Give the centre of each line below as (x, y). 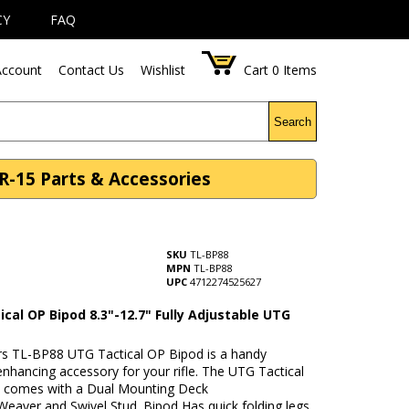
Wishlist (163, 70)
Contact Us (92, 70)
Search (293, 121)
